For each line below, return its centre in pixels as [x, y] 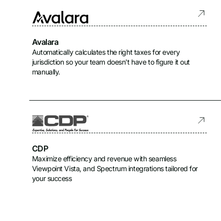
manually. [46, 72]
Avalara [45, 42]
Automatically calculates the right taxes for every [106, 52]
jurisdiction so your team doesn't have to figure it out [111, 62]
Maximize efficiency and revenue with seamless [104, 159]
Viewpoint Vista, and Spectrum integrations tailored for [115, 169]
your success [52, 179]
